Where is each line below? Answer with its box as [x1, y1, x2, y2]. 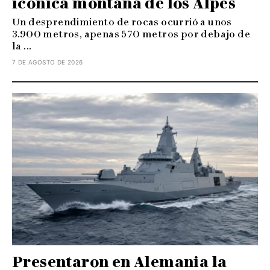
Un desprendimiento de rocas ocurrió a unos [12, 16, 232, 28]
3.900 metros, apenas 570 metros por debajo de [12, 28, 250, 40]
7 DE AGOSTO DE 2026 [12, 58, 83, 66]
